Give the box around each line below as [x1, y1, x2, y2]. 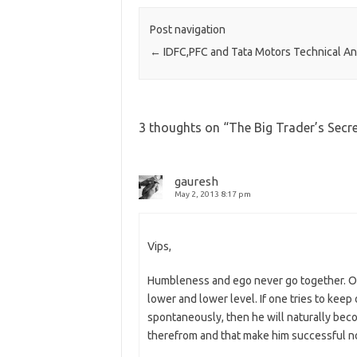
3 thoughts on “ [138, 120, 229, 135]
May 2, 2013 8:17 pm [174, 190, 251, 199]
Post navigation [149, 23, 226, 37]
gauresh [174, 175, 218, 189]
